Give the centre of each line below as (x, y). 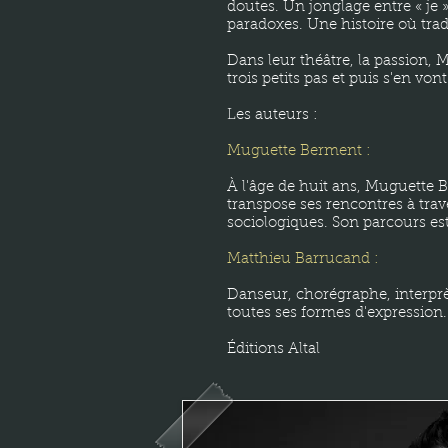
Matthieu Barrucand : (303, 259)
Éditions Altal (273, 349)
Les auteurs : (272, 115)
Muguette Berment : (299, 151)
